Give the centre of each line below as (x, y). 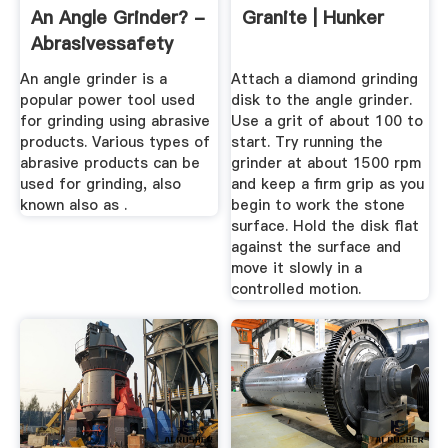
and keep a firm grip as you (328, 183)
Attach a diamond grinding (325, 78)
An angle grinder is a (93, 78)
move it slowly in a (297, 267)
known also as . (73, 204)
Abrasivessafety (101, 44)
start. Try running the (307, 141)
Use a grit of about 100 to (327, 120)
